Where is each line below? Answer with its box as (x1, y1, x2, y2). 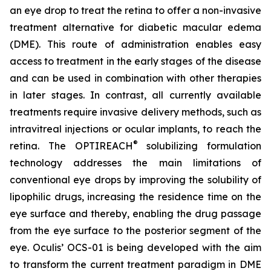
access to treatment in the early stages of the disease (10, 55, 261, 67)
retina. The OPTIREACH (10, 140, 133, 152)
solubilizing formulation (137, 140, 261, 152)
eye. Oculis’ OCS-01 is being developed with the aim (10, 241, 261, 253)
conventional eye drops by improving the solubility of (10, 174, 261, 186)
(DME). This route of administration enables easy (10, 38, 261, 50)
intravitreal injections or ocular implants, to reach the (10, 123, 261, 135)
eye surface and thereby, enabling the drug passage (10, 207, 261, 220)
